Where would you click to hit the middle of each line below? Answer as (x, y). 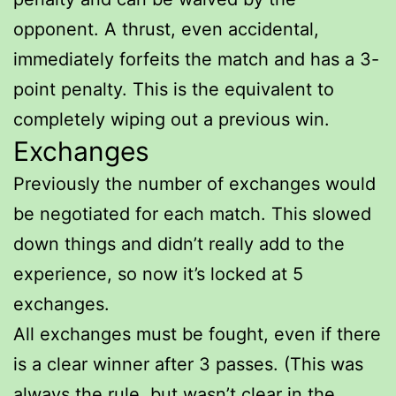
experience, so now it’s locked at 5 (158, 274)
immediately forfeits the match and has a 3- (196, 59)
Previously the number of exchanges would (194, 183)
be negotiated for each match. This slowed (192, 213)
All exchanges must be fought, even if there (197, 334)
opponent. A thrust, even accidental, (166, 29)
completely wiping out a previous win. (171, 119)
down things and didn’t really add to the (179, 244)
